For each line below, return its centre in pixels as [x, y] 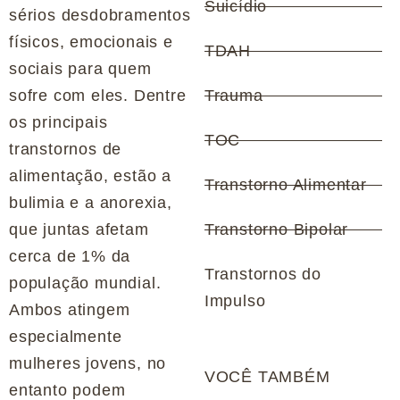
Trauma [233, 96]
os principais [58, 123]
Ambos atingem [70, 310]
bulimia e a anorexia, [91, 203]
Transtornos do [263, 275]
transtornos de [66, 150]
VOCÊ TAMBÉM [267, 377]
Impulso [235, 301]
